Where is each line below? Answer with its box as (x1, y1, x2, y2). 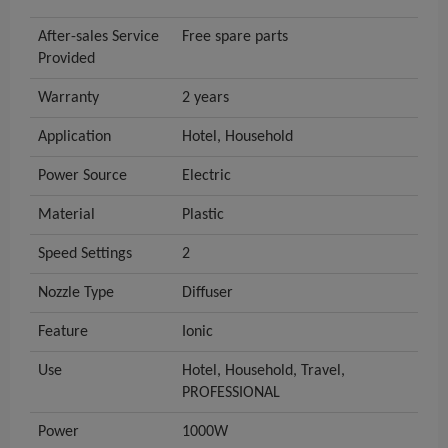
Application (38, 129, 111, 146)
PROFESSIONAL (182, 385, 280, 402)
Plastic (182, 207, 224, 224)
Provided (38, 51, 95, 68)
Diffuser (182, 285, 233, 302)
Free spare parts (182, 29, 288, 46)
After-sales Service (38, 29, 159, 46)
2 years (182, 90, 229, 107)
